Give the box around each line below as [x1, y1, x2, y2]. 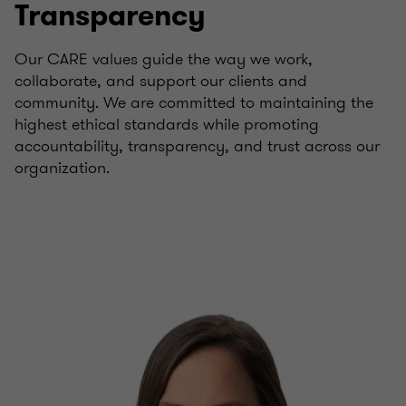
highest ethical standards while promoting [14, 112, 319, 136]
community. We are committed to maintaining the [14, 91, 373, 114]
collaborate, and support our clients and [14, 69, 307, 92]
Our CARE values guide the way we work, [14, 47, 313, 71]
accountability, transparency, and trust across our [14, 134, 380, 158]
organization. [14, 156, 110, 179]
